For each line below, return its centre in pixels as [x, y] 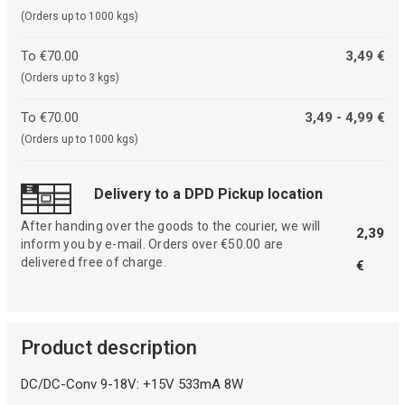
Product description [108, 348]
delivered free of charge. [93, 263]
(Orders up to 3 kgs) [70, 77]
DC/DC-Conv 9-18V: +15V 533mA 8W [132, 385]
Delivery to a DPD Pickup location [208, 194]
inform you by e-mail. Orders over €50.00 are [152, 245]
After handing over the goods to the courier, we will [170, 226]
